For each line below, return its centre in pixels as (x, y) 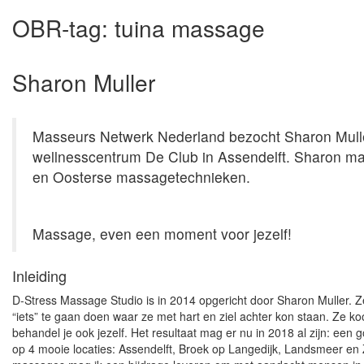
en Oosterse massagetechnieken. (141, 177)
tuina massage (190, 27)
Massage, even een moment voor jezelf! (162, 234)
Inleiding (39, 275)
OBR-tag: (63, 27)
